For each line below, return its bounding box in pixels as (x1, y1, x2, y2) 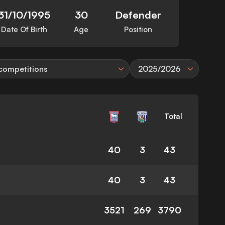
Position (124, 25, 153, 35)
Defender (115, 9, 162, 22)
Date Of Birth (1, 25, 47, 35)
